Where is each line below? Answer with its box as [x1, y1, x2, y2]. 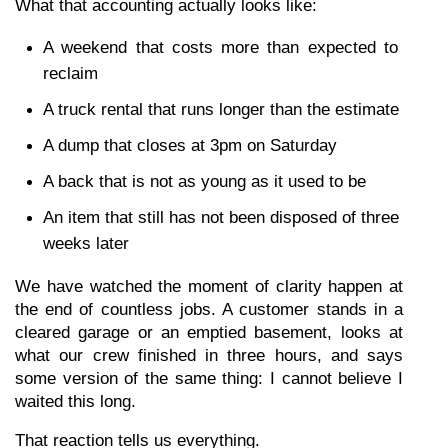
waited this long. [15, 392, 136, 411]
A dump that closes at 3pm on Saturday [43, 136, 337, 155]
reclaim [43, 64, 98, 83]
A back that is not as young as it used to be [43, 172, 366, 191]
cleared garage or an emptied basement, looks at [15, 323, 403, 342]
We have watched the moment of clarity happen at [15, 277, 403, 296]
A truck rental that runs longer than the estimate [43, 100, 399, 119]
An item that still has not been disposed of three [43, 208, 399, 227]
